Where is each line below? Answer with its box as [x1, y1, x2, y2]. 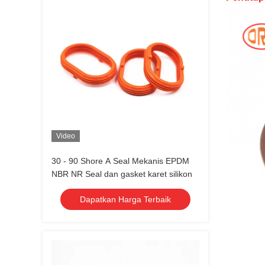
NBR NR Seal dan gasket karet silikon [51, 169, 192, 179]
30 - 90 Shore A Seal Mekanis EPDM [51, 156, 189, 166]
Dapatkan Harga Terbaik [80, 195, 171, 204]
